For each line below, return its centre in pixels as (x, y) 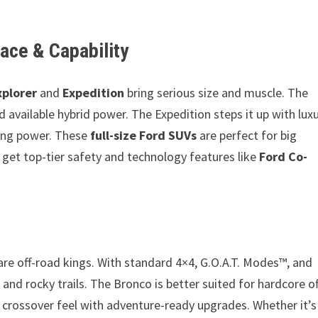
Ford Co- (284, 157)
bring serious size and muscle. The (216, 93)
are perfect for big (247, 135)
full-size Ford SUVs (144, 135)
